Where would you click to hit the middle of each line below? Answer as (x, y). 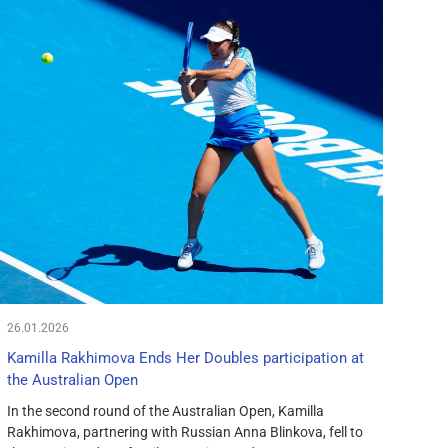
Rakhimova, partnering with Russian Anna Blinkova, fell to (184, 432)
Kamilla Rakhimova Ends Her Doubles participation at (185, 358)
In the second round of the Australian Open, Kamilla (165, 411)
